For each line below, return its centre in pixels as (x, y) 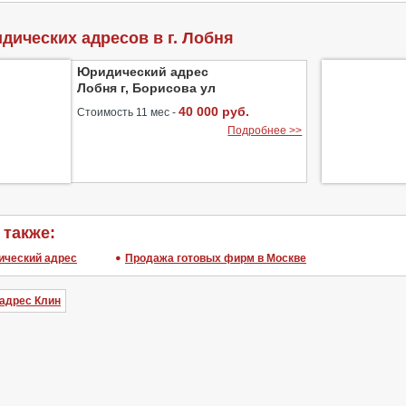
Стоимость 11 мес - (128, 112)
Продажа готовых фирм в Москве (216, 258)
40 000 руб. (214, 111)
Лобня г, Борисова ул (146, 88)
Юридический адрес (143, 72)
